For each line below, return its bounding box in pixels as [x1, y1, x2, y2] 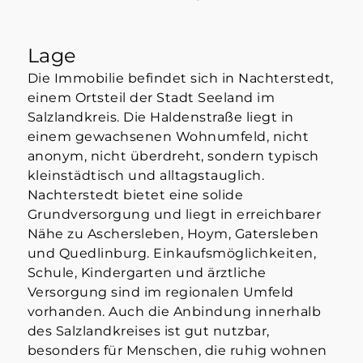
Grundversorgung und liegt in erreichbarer [27, 207, 322, 223]
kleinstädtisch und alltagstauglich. [27, 168, 265, 184]
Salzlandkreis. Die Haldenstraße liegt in [27, 109, 294, 126]
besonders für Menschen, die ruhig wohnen [27, 343, 327, 359]
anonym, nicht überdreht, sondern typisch [27, 148, 319, 164]
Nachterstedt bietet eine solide [27, 187, 244, 203]
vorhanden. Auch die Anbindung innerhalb [27, 304, 322, 320]
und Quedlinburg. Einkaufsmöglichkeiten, [27, 246, 317, 262]
